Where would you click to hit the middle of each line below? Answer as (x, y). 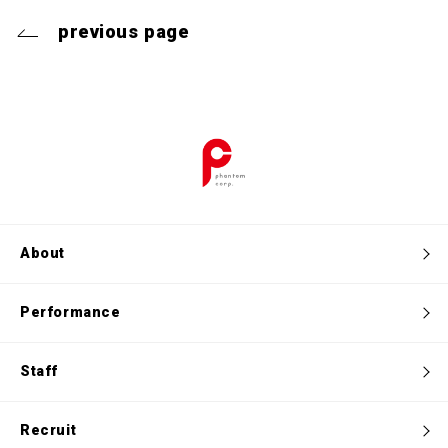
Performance (70, 313)
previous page (123, 31)
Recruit (48, 431)
